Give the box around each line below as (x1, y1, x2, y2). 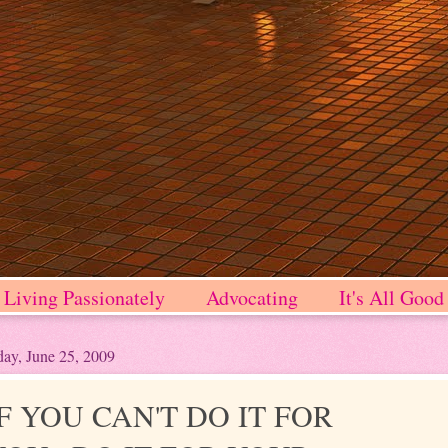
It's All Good (339, 284, 444, 311)
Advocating (206, 284, 298, 311)
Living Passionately (4, 284, 165, 311)
